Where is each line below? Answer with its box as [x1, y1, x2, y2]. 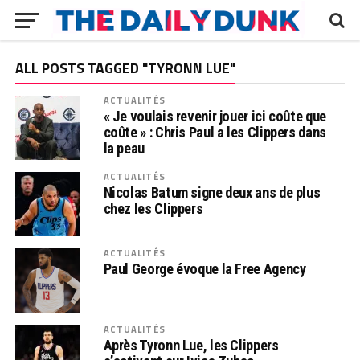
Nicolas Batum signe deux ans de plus [103, 184, 321, 201]
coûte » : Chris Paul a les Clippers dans [103, 124, 326, 141]
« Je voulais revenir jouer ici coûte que [103, 108, 326, 125]
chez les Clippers [103, 200, 203, 217]
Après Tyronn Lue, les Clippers [103, 337, 279, 354]
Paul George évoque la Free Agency [103, 260, 306, 277]
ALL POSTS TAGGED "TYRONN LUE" [14, 57, 235, 79]
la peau [103, 140, 145, 157]
